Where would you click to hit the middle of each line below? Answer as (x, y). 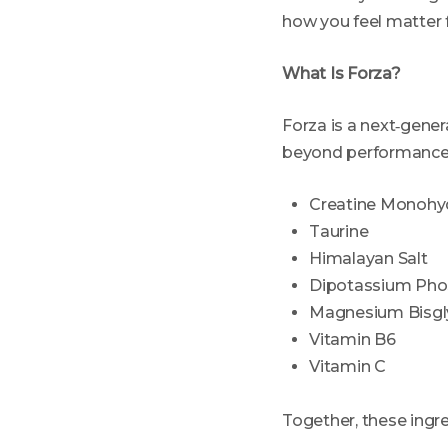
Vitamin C (347, 366)
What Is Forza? (341, 73)
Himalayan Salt (368, 258)
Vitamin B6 (352, 339)
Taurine (339, 231)
